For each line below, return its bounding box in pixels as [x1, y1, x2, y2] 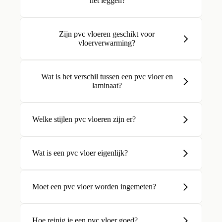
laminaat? [92, 81, 122, 90]
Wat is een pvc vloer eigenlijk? [32, 149, 128, 157]
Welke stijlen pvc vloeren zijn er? [32, 115, 136, 123]
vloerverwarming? [78, 39, 136, 47]
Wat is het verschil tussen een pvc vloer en [41, 72, 173, 81]
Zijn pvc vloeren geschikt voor [59, 30, 155, 38]
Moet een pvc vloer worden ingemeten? [32, 182, 156, 191]
